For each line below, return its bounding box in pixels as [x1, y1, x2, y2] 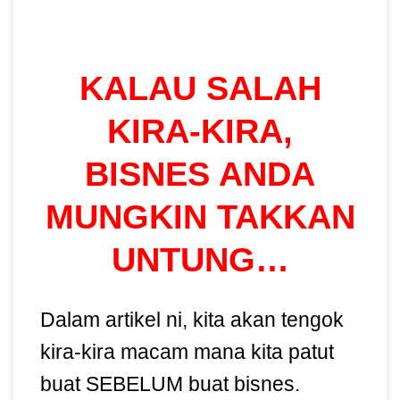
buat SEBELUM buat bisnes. [40, 371, 300, 396]
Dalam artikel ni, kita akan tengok [40, 307, 344, 331]
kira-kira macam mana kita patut [40, 339, 334, 363]
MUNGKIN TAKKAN [45, 197, 355, 236]
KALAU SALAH [79, 69, 321, 107]
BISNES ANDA [85, 154, 315, 193]
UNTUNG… [111, 240, 289, 279]
